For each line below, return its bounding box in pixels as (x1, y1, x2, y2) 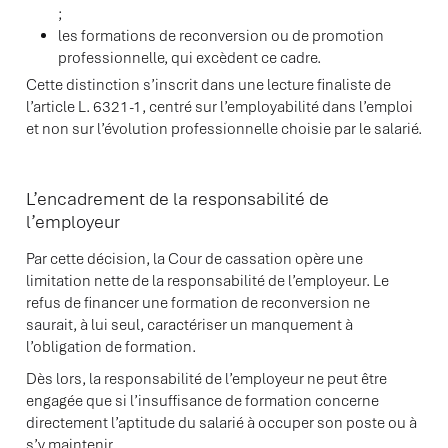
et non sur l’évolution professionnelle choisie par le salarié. (26, 119, 422, 139)
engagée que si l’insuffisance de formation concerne (26, 391, 379, 411)
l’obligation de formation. (26, 337, 196, 357)
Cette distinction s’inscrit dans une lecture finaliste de (26, 75, 391, 95)
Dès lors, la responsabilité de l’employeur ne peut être (26, 369, 387, 389)
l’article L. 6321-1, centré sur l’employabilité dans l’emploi (26, 97, 413, 117)
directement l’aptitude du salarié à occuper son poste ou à (26, 413, 417, 433)
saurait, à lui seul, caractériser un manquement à (26, 315, 353, 335)
